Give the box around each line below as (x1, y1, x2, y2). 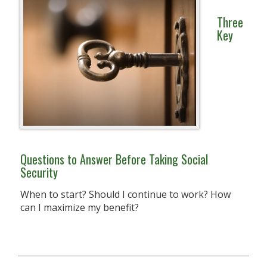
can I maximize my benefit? (20, 201, 139, 214)
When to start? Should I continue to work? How (20, 188, 231, 201)
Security (20, 163, 58, 181)
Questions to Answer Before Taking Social (20, 150, 208, 168)
